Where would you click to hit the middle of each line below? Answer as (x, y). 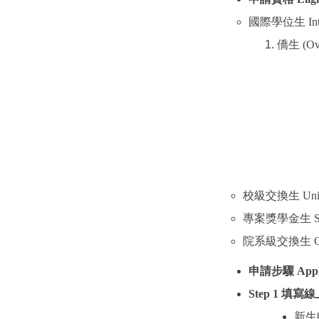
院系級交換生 (277, 241)
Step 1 (265, 294)
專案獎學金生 (277, 219)
